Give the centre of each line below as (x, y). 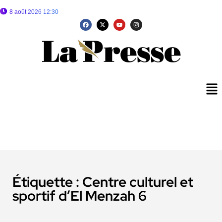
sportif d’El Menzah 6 (80, 196)
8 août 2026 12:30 (34, 12)
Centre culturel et (138, 182)
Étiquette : (47, 182)
